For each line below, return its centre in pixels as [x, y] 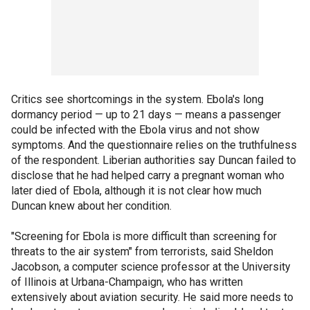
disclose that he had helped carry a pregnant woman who [148, 175]
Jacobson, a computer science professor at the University [151, 266]
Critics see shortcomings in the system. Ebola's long [137, 99]
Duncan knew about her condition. [91, 206]
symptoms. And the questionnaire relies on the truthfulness [154, 145]
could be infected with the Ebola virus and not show [135, 129]
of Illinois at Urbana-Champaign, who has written [127, 282]
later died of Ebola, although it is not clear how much [136, 190]
